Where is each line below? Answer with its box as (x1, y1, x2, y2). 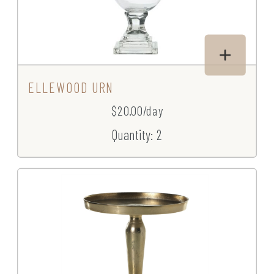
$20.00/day (111, 103, 163, 119)
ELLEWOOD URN (28, 79, 114, 96)
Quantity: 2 (111, 126, 163, 143)
